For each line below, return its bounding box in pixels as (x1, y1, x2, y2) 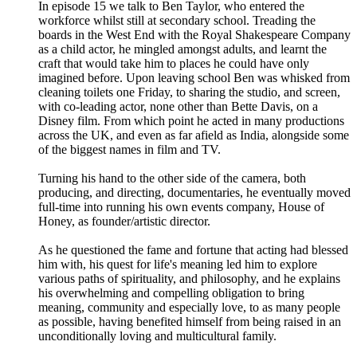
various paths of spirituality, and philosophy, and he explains (38, 272, 340, 286)
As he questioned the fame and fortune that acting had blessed (38, 243, 348, 257)
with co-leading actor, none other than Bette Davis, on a (38, 100, 318, 114)
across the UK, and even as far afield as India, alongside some (38, 128, 349, 143)
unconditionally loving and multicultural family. (38, 329, 277, 343)
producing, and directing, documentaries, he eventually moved (38, 186, 351, 200)
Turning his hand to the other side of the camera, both (38, 171, 306, 186)
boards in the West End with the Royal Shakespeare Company (38, 28, 351, 42)
